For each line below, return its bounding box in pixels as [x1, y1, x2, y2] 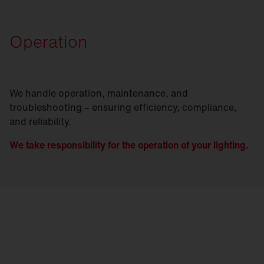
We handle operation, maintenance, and [9, 85, 188, 100]
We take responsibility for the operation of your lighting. [9, 137, 249, 152]
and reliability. [9, 114, 71, 128]
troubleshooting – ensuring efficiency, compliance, [9, 100, 237, 114]
